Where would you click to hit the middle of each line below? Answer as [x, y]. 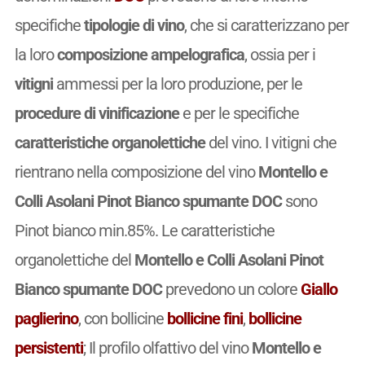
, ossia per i [279, 54]
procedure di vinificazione [97, 113]
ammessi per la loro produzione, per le [177, 84]
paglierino [46, 318]
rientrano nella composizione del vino [136, 172]
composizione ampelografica [150, 54]
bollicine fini [204, 318]
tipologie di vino [134, 25]
